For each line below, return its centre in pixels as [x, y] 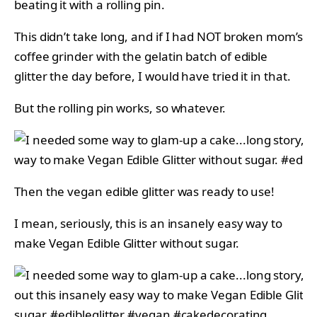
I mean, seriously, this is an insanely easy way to [148, 224]
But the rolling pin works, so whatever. [120, 108]
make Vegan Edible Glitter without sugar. [127, 243]
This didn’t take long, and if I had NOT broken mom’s [158, 37]
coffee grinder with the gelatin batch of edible [141, 57]
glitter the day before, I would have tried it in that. [152, 76]
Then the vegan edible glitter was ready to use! [145, 192]
